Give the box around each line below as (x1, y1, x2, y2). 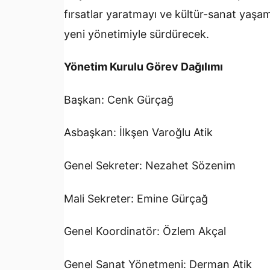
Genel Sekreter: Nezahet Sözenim (64, 159, 236, 172)
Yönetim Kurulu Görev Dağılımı (64, 60, 223, 74)
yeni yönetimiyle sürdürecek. (64, 27, 209, 40)
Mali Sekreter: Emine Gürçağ (64, 192, 208, 205)
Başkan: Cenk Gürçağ (64, 93, 174, 106)
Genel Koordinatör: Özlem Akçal (64, 225, 226, 238)
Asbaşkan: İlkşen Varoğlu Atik (64, 126, 213, 139)
